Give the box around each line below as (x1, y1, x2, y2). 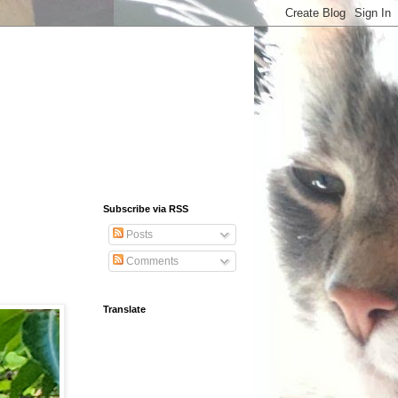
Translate (103, 304, 146, 314)
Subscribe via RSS (103, 203, 188, 214)
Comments (123, 255, 179, 267)
